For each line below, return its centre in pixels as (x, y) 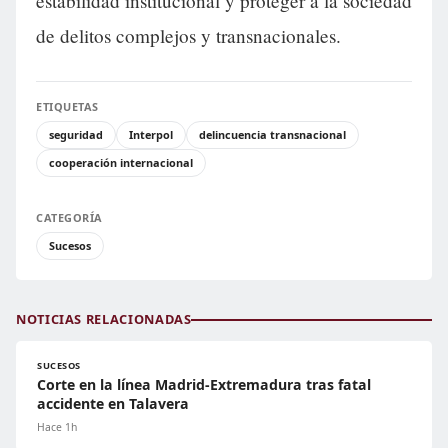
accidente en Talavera (113, 404)
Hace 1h (57, 427)
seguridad (76, 135)
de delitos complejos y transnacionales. (188, 36)
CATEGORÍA (69, 218)
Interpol (151, 135)
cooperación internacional (121, 163)
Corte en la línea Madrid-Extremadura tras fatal (204, 385)
